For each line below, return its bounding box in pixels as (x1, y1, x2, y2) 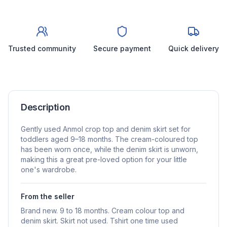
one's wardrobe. (21, 165, 77, 174)
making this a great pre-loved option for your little (21, 155, 187, 164)
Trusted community (8, 44, 76, 53)
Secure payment (93, 44, 151, 53)
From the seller (21, 192, 74, 201)
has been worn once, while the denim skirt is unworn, (21, 145, 198, 154)
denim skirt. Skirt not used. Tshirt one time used (21, 216, 178, 225)
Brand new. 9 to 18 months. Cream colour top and (21, 206, 184, 215)
